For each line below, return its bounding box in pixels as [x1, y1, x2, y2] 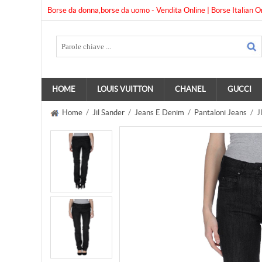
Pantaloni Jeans [194, 108, 247, 117]
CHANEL [175, 85, 206, 94]
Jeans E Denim [135, 108, 184, 117]
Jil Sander [92, 108, 125, 117]
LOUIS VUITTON [97, 85, 153, 94]
